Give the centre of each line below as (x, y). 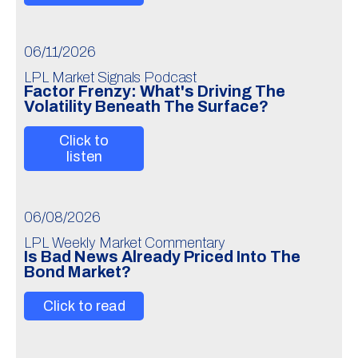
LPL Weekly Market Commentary (125, 243)
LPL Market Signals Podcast (110, 78)
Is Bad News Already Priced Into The (162, 257)
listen (84, 157)
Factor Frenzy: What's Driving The (155, 91)
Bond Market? (78, 272)
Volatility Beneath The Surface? (146, 107)
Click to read (84, 306)
